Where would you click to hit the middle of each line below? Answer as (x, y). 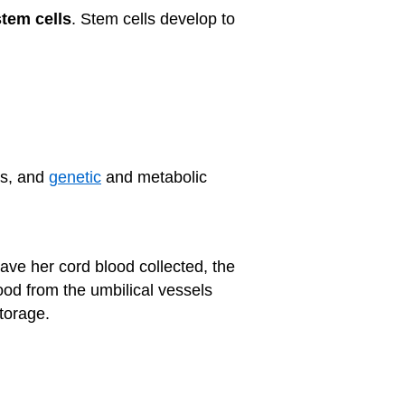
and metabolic (154, 177)
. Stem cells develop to (153, 19)
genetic (75, 177)
